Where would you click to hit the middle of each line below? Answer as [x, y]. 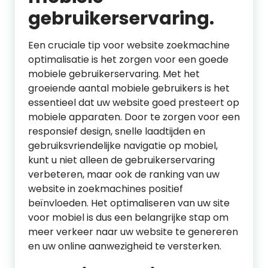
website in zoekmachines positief [106, 189]
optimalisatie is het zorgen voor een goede [128, 60]
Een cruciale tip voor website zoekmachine [129, 45]
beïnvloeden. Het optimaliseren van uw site [129, 203]
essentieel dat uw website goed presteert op [134, 103]
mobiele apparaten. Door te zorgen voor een [134, 117]
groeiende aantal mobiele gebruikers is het [129, 88]
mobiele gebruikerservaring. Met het [114, 74]
